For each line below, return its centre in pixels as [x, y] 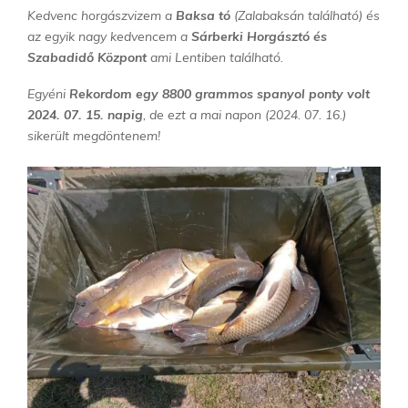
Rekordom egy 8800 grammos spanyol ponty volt [219, 93]
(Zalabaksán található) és [305, 15]
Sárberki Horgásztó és [259, 36]
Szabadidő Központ [87, 57]
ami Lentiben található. [215, 57]
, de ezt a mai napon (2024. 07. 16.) [245, 114]
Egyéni [48, 93]
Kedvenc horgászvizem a [102, 15]
